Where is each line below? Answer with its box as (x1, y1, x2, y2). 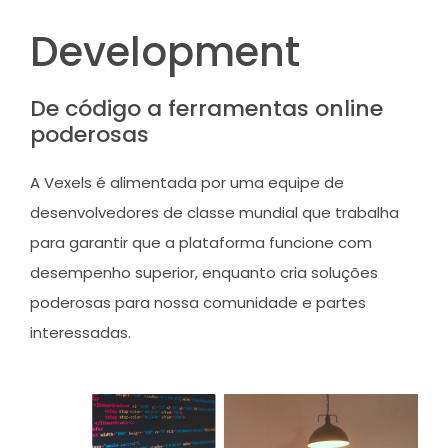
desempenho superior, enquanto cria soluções (30, 261, 378, 283)
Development (30, 23, 300, 80)
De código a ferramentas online (30, 92, 383, 124)
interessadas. (30, 321, 131, 343)
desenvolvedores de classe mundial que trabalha (30, 201, 399, 223)
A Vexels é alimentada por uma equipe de (30, 171, 344, 193)
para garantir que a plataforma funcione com (30, 231, 372, 253)
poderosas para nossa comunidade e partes (30, 291, 366, 313)
